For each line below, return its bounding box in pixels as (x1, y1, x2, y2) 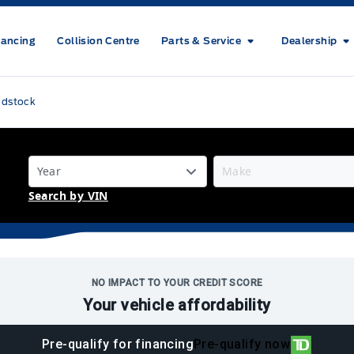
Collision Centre (57, 35, 140, 47)
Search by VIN (28, 188, 108, 205)
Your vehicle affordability (83, 296, 271, 314)
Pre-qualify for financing (42, 337, 194, 352)
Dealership (281, 35, 337, 47)
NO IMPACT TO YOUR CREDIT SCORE (91, 277, 263, 288)
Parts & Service (161, 35, 242, 47)
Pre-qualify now (194, 337, 290, 352)
